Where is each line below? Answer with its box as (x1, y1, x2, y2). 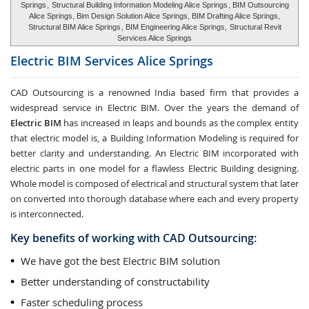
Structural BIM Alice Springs (28, 23, 121, 31)
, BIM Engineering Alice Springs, (121, 23, 229, 31)
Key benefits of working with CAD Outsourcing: (10, 230, 257, 246)
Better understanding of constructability (21, 275, 210, 288)
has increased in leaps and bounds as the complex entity (61, 117, 299, 129)
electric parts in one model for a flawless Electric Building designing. (10, 162, 299, 175)
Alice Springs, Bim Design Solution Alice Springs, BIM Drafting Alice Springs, (29, 12, 280, 20)
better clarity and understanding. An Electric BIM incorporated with (10, 147, 299, 159)
